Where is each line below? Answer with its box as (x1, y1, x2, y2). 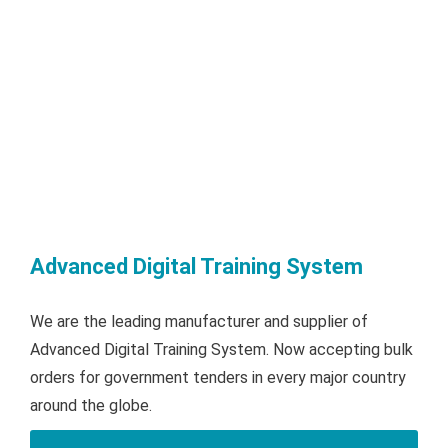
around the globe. (30, 396, 152, 416)
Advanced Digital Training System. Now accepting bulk (30, 340, 413, 360)
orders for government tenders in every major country (30, 368, 406, 388)
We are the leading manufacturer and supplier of (30, 312, 368, 332)
